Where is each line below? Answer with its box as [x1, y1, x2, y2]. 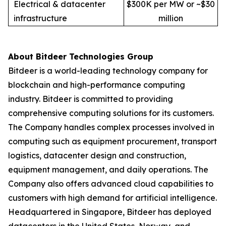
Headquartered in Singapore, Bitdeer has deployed [8, 207, 211, 217]
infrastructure [14, 13, 67, 23]
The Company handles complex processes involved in [8, 122, 214, 132]
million [158, 13, 183, 23]
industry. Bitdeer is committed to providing [8, 94, 173, 104]
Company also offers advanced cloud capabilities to [8, 179, 213, 189]
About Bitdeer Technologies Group [8, 51, 153, 62]
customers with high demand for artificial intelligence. [8, 193, 217, 203]
